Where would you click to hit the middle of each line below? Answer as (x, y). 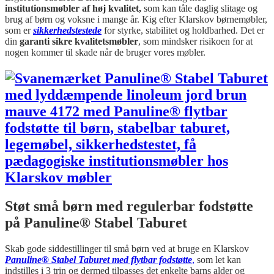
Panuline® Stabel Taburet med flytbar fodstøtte (98, 259)
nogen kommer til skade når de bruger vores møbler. (105, 53)
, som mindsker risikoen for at (195, 42)
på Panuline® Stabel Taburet (96, 223)
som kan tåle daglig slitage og (199, 9)
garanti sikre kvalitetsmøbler (79, 42)
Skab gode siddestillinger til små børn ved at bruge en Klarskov (127, 248)
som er (19, 31)
